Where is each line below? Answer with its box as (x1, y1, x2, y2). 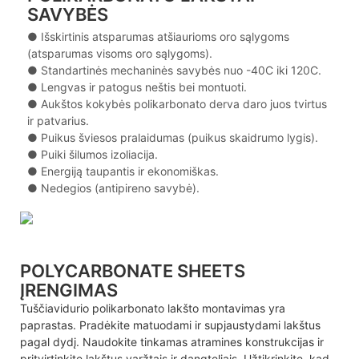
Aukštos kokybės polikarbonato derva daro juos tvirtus (40, 96, 327, 111)
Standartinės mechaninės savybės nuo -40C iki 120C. (40, 63, 321, 77)
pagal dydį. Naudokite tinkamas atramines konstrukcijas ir (20, 334, 324, 349)
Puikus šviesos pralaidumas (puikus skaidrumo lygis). (40, 130, 318, 144)
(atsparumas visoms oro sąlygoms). (26, 46, 212, 60)
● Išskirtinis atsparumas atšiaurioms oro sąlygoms (26, 29, 289, 43)
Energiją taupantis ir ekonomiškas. (40, 163, 219, 178)
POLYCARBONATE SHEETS (20, 260, 249, 281)
